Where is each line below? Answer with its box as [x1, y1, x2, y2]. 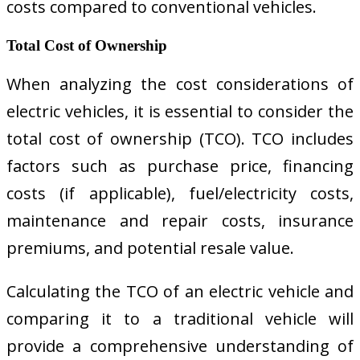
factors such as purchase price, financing [6, 155, 354, 178]
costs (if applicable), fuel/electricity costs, [6, 182, 354, 205]
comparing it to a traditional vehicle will [6, 308, 354, 330]
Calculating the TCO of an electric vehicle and [6, 280, 354, 303]
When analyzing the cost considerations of [6, 73, 354, 96]
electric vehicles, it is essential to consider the [6, 100, 354, 123]
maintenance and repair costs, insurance [6, 210, 354, 232]
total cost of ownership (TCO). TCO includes [6, 128, 354, 150]
